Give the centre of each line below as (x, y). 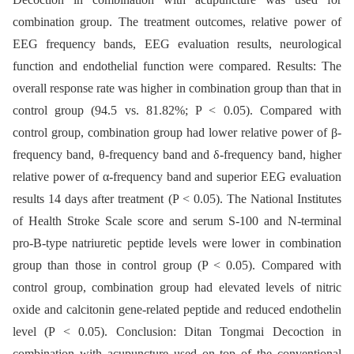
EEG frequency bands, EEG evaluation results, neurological (177, 44)
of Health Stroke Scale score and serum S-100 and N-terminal (177, 221)
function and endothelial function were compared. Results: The (177, 66)
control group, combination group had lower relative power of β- (177, 133)
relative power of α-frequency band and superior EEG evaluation (177, 177)
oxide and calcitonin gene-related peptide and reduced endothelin (177, 310)
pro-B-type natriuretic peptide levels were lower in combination (177, 243)
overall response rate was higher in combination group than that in (177, 88)
